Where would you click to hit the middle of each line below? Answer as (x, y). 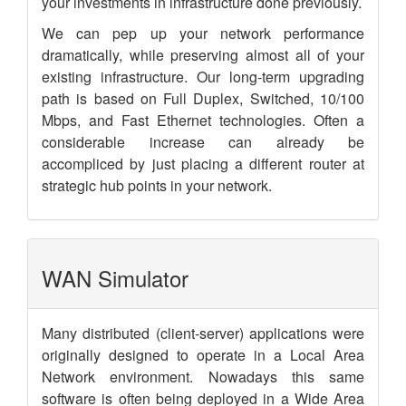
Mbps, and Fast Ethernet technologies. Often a (203, 120)
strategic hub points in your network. (157, 185)
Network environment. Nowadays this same (203, 376)
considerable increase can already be (203, 141)
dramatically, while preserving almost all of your (203, 54)
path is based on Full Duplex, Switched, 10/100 (203, 98)
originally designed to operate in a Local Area (203, 354)
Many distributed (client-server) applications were (203, 333)
